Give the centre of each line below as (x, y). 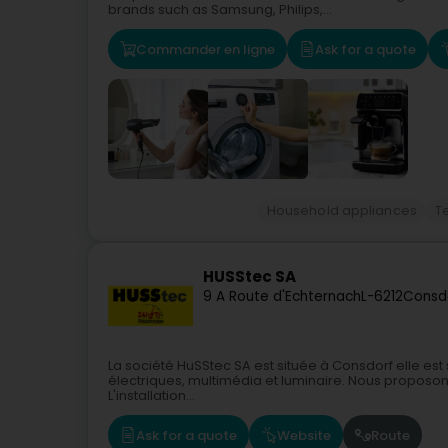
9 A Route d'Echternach (282, 297)
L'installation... (151, 395)
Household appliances (341, 210)
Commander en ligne (205, 49)
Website (304, 435)
